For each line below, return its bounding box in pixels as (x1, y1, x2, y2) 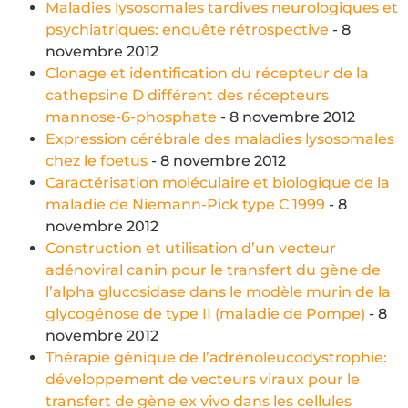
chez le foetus (46, 151, 148, 169)
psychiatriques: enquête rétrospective (46, 20, 329, 38)
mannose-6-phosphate (46, 107, 217, 126)
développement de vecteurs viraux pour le (46, 370, 360, 388)
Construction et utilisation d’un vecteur (46, 239, 336, 257)
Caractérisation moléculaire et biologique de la (46, 173, 390, 191)
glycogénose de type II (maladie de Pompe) (46, 304, 365, 322)
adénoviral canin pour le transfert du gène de (46, 260, 381, 279)
